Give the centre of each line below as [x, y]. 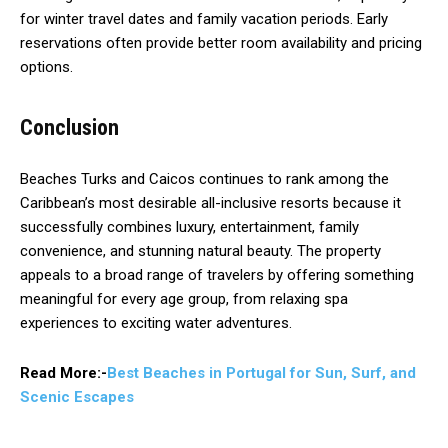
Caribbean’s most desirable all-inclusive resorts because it [210, 202]
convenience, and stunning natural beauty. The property [200, 250]
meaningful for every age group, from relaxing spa [184, 298]
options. [46, 66]
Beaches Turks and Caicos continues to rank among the [204, 178]
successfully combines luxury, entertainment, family [189, 226]
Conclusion [69, 127]
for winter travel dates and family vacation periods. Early [204, 18]
